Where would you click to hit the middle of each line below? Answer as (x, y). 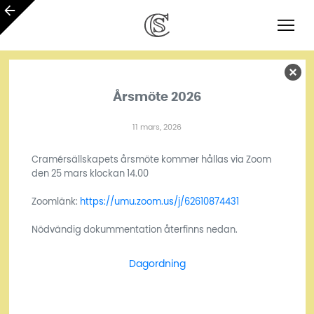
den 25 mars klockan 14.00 (90, 173)
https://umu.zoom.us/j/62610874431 (159, 202)
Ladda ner (157, 292)
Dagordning (157, 264)
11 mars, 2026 (157, 127)
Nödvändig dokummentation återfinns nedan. (134, 230)
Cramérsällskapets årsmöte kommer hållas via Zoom (151, 159)
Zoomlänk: (55, 202)
